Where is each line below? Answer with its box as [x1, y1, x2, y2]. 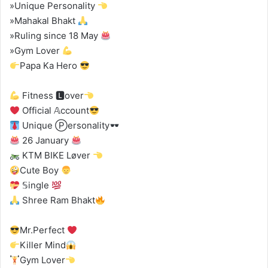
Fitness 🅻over [20, 90, 84, 102]
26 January [20, 135, 72, 147]
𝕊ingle [20, 179, 52, 191]
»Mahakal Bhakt [10, 15, 78, 27]
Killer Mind [20, 239, 66, 251]
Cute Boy [20, 165, 62, 176]
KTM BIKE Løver [20, 150, 93, 162]
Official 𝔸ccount [20, 105, 90, 117]
